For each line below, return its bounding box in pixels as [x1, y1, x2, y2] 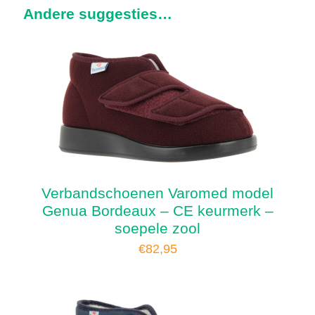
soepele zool [115, 219, 200, 236]
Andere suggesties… [23, 5, 172, 22]
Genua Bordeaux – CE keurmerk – [41, 202, 274, 219]
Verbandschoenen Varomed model [41, 184, 274, 201]
